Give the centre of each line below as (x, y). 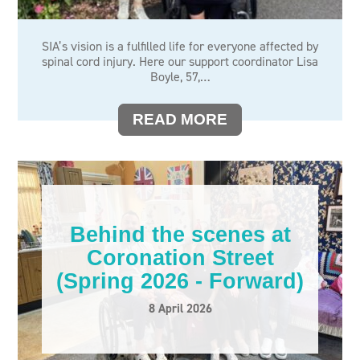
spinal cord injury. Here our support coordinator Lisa (180, 61)
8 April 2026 (180, 308)
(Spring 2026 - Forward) (180, 281)
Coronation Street (180, 258)
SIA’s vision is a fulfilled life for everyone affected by (180, 46)
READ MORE (180, 119)
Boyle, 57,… (180, 77)
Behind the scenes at (180, 234)
